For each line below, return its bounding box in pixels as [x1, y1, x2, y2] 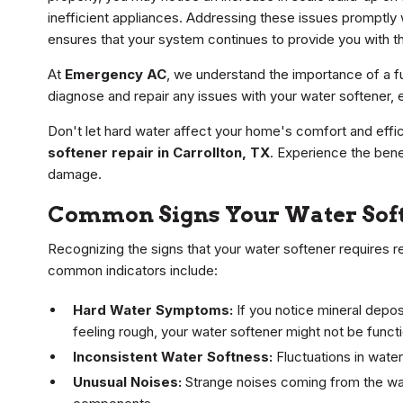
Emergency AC [65, 66, 166, 84]
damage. [48, 166, 102, 184]
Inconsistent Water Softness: [73, 348, 273, 366]
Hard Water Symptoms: [73, 301, 233, 319]
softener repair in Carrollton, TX [48, 144, 270, 162]
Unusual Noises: [73, 373, 182, 391]
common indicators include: [48, 262, 218, 280]
